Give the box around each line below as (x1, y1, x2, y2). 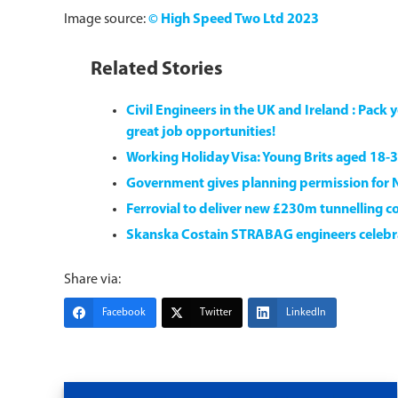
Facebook (102, 307, 146, 318)
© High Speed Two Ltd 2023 (148, 12, 319, 27)
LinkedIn (286, 307, 326, 318)
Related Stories (91, 60, 223, 80)
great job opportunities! (126, 125, 275, 139)
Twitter (200, 307, 232, 318)
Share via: (64, 273, 121, 287)
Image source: (64, 12, 148, 27)
